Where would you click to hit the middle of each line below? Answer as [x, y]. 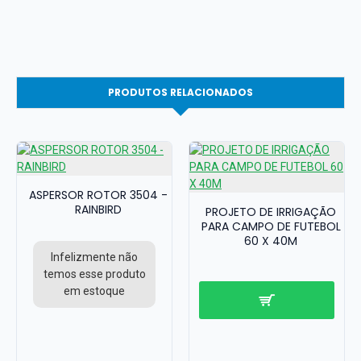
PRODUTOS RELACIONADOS [180, 92]
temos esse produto [94, 274]
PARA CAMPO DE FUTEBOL [271, 226]
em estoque [94, 291]
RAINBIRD [98, 210]
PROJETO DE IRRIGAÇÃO [271, 212]
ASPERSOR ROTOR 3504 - [98, 195]
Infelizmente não [94, 257]
